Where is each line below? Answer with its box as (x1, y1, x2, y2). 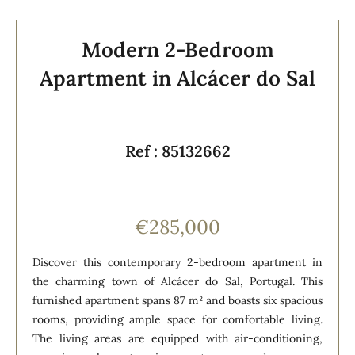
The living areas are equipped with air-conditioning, (32, 330, 323, 345)
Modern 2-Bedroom (81, 36, 274, 63)
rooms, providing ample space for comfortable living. (32, 311, 323, 326)
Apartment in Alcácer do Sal (40, 64, 315, 91)
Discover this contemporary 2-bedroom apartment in (32, 254, 323, 269)
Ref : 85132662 (124, 140, 231, 161)
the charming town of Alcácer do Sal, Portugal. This (32, 273, 323, 288)
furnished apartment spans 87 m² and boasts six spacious (32, 292, 323, 307)
